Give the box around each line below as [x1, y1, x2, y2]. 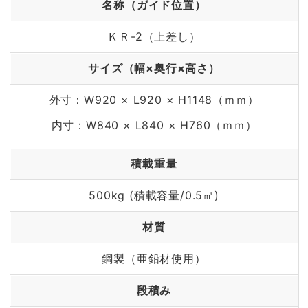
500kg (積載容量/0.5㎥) [89, 188, 219, 202]
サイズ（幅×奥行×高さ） [88, 60, 220, 75]
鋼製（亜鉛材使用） [102, 251, 206, 265]
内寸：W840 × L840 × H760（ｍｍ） [51, 118, 257, 132]
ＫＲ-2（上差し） [107, 29, 201, 43]
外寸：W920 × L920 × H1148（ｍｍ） [49, 92, 259, 107]
